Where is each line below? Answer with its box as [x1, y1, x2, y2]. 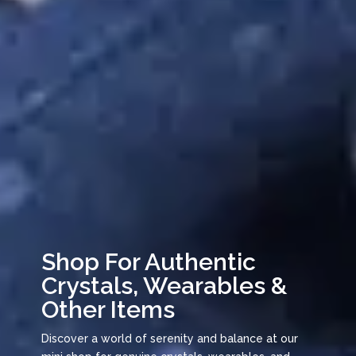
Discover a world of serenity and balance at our [41, 331, 298, 345]
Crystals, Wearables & [41, 271, 287, 300]
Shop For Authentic [41, 247, 256, 276]
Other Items [41, 295, 175, 323]
